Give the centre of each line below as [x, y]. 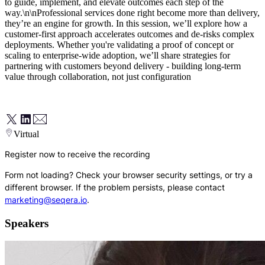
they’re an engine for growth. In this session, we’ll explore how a [126, 23]
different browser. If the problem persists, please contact [115, 187]
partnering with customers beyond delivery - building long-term [123, 66]
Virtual [26, 134]
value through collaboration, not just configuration [98, 76]
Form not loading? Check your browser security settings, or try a [129, 174]
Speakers [27, 223]
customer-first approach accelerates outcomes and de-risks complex [130, 34]
